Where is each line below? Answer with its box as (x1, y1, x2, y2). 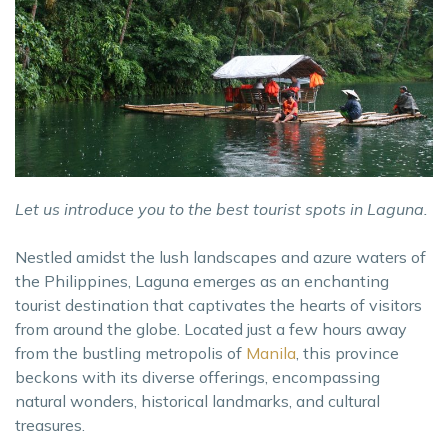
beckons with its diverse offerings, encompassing (15, 366, 380, 387)
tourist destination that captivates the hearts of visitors (15, 294, 422, 315)
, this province (296, 342, 399, 363)
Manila (246, 342, 296, 363)
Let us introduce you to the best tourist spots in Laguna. (15, 198, 428, 219)
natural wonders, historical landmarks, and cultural (15, 390, 380, 411)
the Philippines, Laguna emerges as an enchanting (15, 270, 389, 291)
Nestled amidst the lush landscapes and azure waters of (15, 246, 426, 267)
